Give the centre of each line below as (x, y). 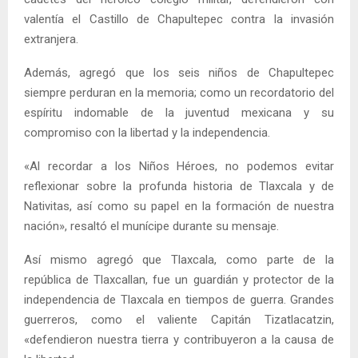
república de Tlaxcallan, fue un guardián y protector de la (179, 279)
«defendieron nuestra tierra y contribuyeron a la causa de (179, 339)
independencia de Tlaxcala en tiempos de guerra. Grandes (179, 299)
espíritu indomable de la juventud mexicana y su (179, 112)
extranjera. (51, 39)
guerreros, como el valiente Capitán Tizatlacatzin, (179, 319)
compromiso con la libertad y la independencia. (147, 132)
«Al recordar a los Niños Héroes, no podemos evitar (179, 166)
